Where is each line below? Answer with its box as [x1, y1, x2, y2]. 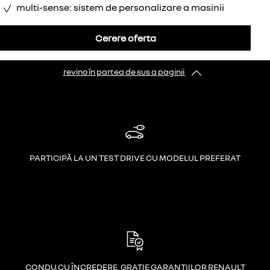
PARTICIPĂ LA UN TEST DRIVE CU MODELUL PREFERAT [30, 152, 240, 163]
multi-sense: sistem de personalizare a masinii [16, 1, 224, 14]
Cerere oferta [95, 32, 156, 45]
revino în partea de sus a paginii [63, 66, 184, 77]
